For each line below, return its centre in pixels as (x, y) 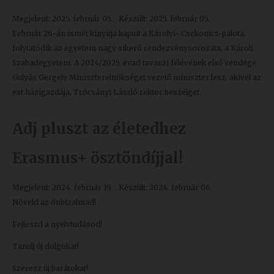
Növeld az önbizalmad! (54, 202)
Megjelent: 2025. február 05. (62, 19)
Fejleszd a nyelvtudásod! (57, 224)
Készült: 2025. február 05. (164, 19)
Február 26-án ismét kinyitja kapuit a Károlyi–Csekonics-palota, (129, 34)
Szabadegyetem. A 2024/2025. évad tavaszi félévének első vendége (134, 63)
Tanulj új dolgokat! (46, 246)
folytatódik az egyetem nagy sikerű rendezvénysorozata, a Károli (133, 48)
